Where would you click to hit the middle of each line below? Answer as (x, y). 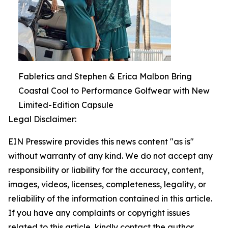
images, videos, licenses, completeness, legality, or (107, 184)
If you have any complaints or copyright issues (99, 213)
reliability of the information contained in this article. (110, 198)
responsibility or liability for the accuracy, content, (106, 170)
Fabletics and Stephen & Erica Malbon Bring (105, 76)
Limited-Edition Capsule (66, 105)
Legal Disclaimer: (42, 119)
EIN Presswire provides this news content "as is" (101, 141)
